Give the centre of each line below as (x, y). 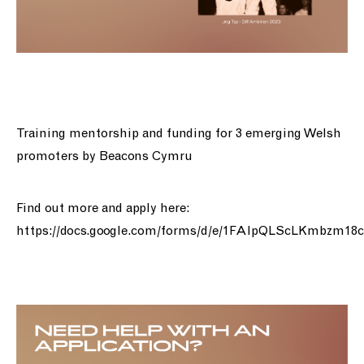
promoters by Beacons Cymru (104, 157)
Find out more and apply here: (103, 209)
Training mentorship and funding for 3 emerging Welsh (179, 134)
